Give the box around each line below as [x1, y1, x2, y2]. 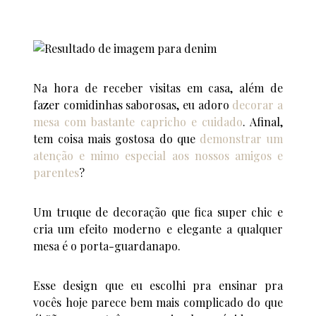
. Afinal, [242, 114, 283, 129]
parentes [33, 164, 80, 180]
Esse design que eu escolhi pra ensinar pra [33, 277, 283, 293]
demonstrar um [200, 130, 283, 146]
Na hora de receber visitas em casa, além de [33, 80, 283, 95]
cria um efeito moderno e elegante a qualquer [33, 221, 283, 236]
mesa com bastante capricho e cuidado [33, 114, 243, 129]
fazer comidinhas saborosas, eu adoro [33, 97, 233, 112]
